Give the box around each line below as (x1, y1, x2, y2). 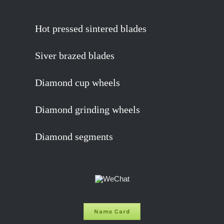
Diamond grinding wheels (30, 104, 140, 115)
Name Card (94, 208, 130, 215)
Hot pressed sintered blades (30, 23, 146, 34)
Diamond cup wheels (30, 77, 120, 88)
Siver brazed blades (30, 50, 114, 61)
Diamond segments (30, 131, 113, 142)
